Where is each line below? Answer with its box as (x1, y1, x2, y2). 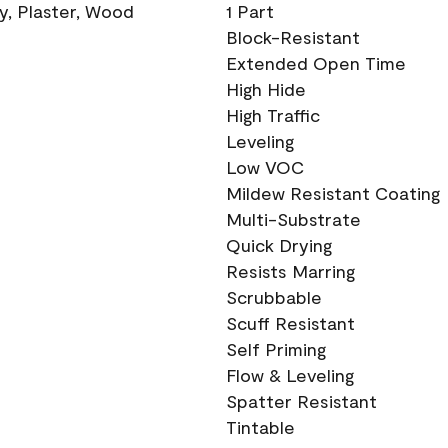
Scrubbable (226, 286, 322, 308)
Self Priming (226, 338, 326, 360)
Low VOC (226, 156, 304, 178)
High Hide (226, 78, 306, 100)
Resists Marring (226, 260, 355, 282)
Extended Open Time (226, 52, 406, 74)
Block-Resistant (226, 26, 360, 48)
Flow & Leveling (226, 364, 354, 386)
